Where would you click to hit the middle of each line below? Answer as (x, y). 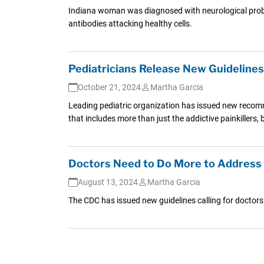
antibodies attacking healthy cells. (130, 23)
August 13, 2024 (108, 182)
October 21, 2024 (109, 87)
